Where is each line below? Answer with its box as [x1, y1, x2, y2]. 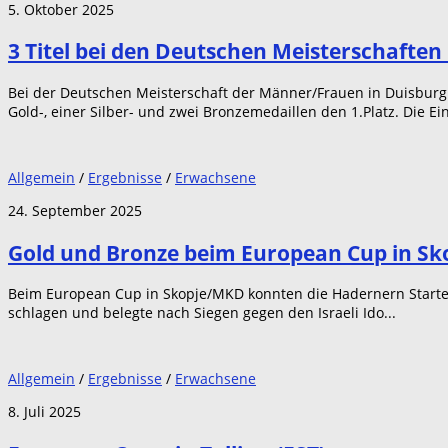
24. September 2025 [8, 201, 142, 221]
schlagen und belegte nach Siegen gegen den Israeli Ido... [8, 303, 396, 323]
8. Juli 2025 [8, 402, 81, 422]
